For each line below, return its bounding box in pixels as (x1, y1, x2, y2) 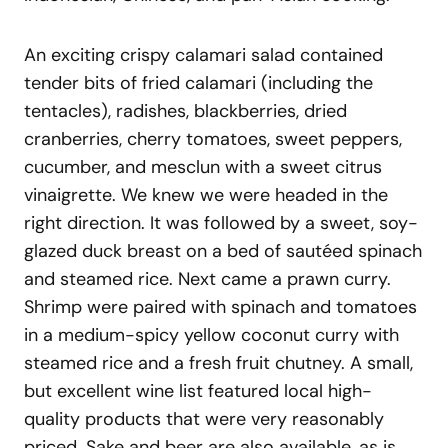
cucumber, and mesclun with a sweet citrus (24, 154, 382, 179)
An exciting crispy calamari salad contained (24, 42, 383, 67)
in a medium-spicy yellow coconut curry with (24, 322, 399, 347)
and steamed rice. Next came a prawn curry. (24, 266, 391, 291)
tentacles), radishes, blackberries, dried (24, 98, 347, 123)
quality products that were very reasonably (24, 406, 384, 431)
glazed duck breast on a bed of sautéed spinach (24, 238, 422, 263)
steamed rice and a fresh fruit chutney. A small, (24, 350, 413, 375)
